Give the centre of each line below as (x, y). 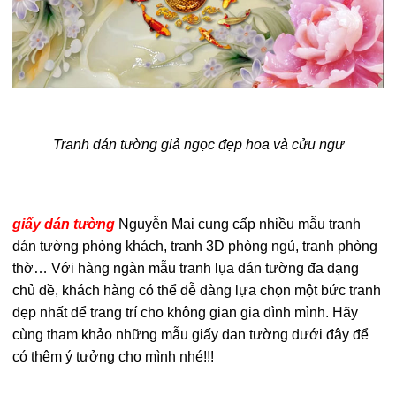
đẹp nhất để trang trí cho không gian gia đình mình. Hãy (186, 313)
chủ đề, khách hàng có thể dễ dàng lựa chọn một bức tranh (197, 291)
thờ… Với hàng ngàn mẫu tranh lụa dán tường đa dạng (186, 269)
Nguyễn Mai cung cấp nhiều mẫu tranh (238, 225)
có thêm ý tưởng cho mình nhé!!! (114, 357)
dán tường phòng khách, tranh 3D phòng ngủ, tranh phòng (195, 247)
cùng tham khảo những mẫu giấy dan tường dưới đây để (191, 335)
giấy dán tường (64, 225)
